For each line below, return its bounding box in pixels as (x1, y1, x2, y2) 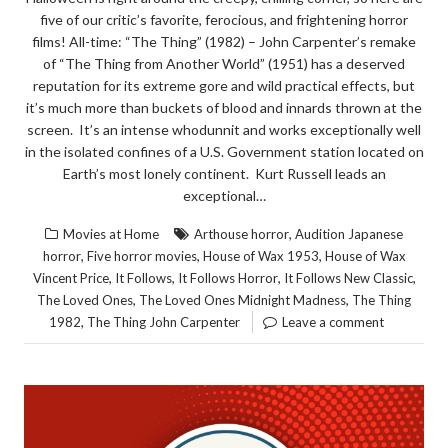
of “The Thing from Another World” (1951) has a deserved (43, 54, 405, 72)
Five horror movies (86, 247, 197, 264)
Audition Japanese (295, 225, 403, 242)
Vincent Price (32, 269, 109, 286)
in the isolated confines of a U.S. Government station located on (24, 142, 424, 160)
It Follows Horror (177, 269, 278, 286)
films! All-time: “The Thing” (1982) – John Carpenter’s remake (32, 32, 416, 50)
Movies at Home (63, 225, 159, 242)
